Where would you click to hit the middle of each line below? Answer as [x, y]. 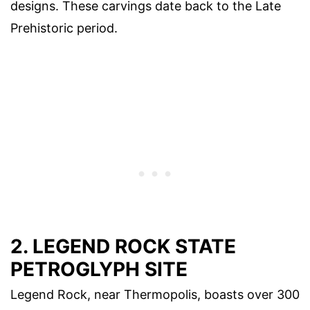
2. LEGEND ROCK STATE [123, 247]
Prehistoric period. [64, 28]
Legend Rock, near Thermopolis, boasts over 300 [155, 295]
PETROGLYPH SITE [99, 270]
